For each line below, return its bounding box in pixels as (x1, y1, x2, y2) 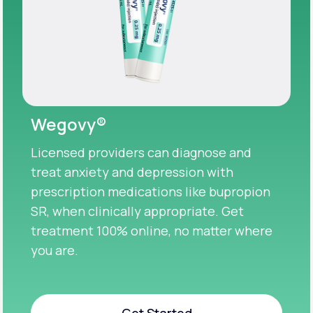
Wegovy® (31, 112, 107, 136)
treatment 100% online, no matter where (31, 221, 272, 239)
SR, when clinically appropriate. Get (31, 202, 244, 219)
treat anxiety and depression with (31, 163, 233, 180)
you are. (31, 241, 78, 259)
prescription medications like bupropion (31, 182, 270, 200)
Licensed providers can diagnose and (31, 143, 252, 161)
